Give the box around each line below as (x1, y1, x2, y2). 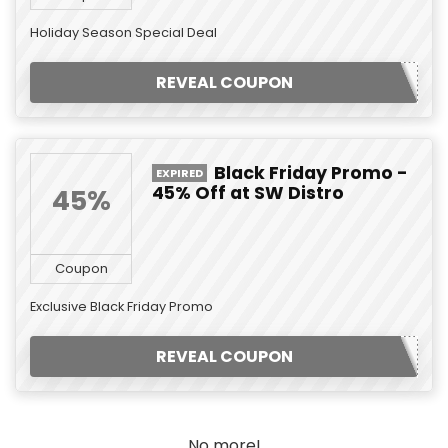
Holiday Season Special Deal (30, 24, 217, 41)
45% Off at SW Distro (152, 181, 344, 205)
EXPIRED (156, 165, 203, 181)
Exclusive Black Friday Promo (30, 298, 213, 315)
